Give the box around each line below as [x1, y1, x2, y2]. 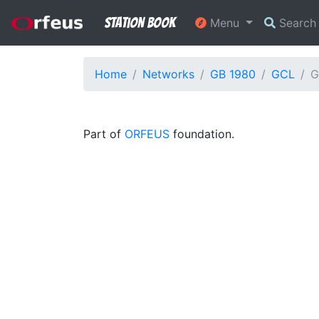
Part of [83, 127, 125, 141]
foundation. [169, 127, 234, 141]
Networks [142, 67, 194, 81]
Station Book [105, 15, 175, 31]
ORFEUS [125, 127, 169, 141]
